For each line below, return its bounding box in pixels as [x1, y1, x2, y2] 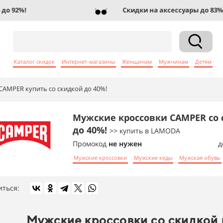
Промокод [73, 139, 109, 148]
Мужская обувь [179, 153, 221, 161]
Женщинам [122, 57, 152, 65]
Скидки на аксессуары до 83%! [112, 5, 215, 14]
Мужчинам [159, 57, 188, 65]
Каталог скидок [14, 57, 55, 65]
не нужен [109, 139, 142, 148]
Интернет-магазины [62, 57, 115, 65]
